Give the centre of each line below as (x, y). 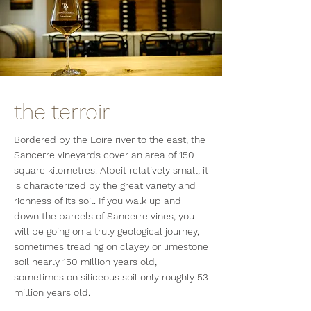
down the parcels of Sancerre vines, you (104, 216)
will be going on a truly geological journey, (107, 231)
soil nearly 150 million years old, (85, 262)
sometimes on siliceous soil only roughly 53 (111, 277)
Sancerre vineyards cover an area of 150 (104, 155)
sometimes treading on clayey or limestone (111, 246)
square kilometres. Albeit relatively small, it (111, 170)
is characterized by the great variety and (105, 185)
